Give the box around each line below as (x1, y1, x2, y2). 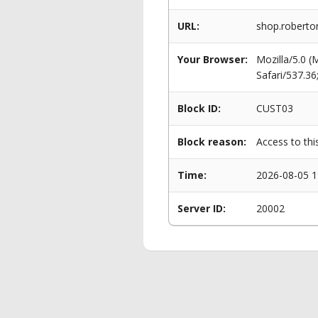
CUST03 (256, 102, 293, 115)
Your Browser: (177, 53, 248, 66)
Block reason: (177, 135, 246, 148)
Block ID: (177, 102, 221, 115)
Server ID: (177, 202, 226, 215)
